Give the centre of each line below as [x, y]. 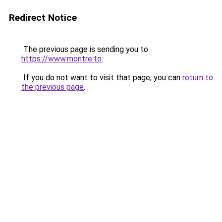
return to [198, 78]
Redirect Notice [43, 18]
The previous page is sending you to [85, 49]
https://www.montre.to [61, 59]
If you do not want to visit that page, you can [102, 78]
